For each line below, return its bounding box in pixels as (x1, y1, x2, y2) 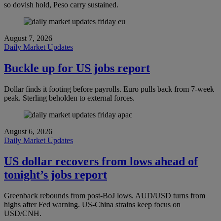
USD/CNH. (4, 209, 41, 218)
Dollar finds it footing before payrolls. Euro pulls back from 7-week (4, 85, 214, 94)
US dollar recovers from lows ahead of (4, 155, 198, 168)
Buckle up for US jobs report (4, 62, 150, 75)
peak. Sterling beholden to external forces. (4, 94, 135, 103)
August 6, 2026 (4, 127, 52, 136)
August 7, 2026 (4, 34, 52, 43)
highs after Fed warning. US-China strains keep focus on (4, 200, 181, 209)
